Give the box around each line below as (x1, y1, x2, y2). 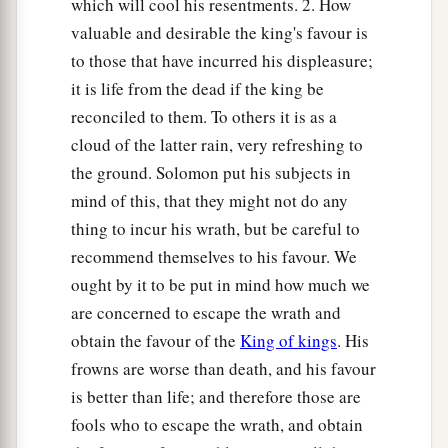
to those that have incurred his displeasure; (71, 49, 373, 73)
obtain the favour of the (71, 329, 240, 353)
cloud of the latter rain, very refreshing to (71, 133, 363, 157)
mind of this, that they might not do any (71, 189, 348, 213)
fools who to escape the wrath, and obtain (71, 413, 363, 437)
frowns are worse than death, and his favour (71, 357, 376, 381)
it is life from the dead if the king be (71, 77, 324, 101)
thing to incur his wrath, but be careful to (71, 217, 360, 241)
